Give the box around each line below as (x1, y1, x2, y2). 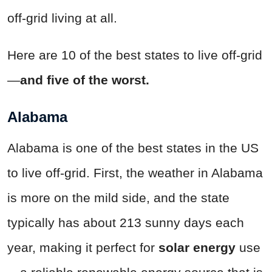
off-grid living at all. (7, 10, 121, 25)
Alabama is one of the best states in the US (7, 140, 259, 155)
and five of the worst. (20, 72, 149, 87)
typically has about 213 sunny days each (7, 215, 244, 229)
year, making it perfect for (7, 240, 158, 254)
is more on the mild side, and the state (7, 190, 229, 205)
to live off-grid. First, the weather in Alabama (7, 165, 263, 180)
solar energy (158, 240, 236, 254)
